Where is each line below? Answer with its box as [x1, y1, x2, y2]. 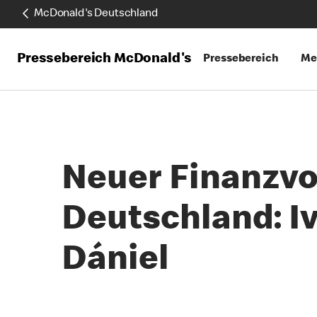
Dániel [62, 244, 169, 279]
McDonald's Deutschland [34, 8, 158, 20]
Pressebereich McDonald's [17, 52, 192, 67]
